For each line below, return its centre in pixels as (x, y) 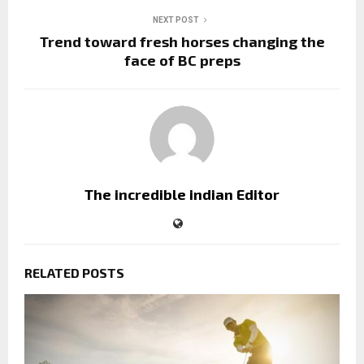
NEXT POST (175, 19)
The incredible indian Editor (182, 194)
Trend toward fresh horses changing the (182, 41)
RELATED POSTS (74, 272)
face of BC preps (182, 60)
